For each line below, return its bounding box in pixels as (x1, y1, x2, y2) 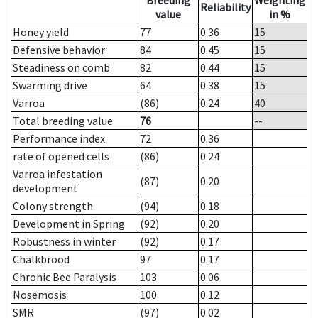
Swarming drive (13, 78, 87, 93)
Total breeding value (13, 114, 113, 128)
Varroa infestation (13, 167, 102, 182)
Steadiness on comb (13, 60, 110, 75)
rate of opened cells (13, 149, 109, 164)
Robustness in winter (13, 234, 116, 249)
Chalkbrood (13, 252, 70, 267)
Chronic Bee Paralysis (13, 270, 116, 285)
